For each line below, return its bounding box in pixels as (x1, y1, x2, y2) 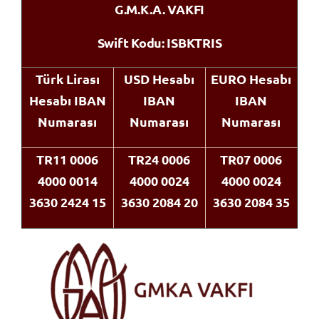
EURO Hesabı (211, 70, 292, 87)
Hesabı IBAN (28, 91, 106, 108)
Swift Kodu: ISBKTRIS (97, 33, 222, 51)
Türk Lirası (35, 70, 100, 87)
